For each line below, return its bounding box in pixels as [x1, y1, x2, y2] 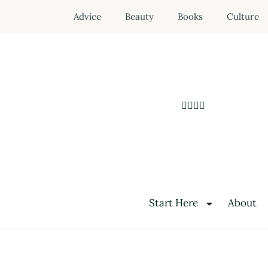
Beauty [124, 11, 154, 22]
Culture [226, 11, 259, 22]
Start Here [148, 196, 198, 209]
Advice [73, 11, 101, 22]
